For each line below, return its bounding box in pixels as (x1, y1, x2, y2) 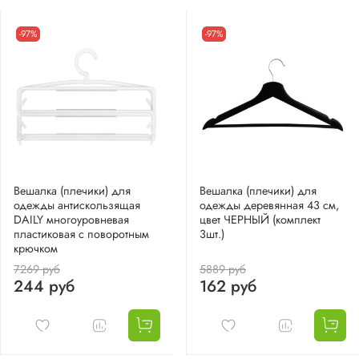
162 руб (200, 275, 256, 299)
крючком (14, 240, 58, 257)
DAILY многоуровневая (14, 212, 129, 228)
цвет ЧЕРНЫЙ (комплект (200, 212, 321, 228)
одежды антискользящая (14, 197, 140, 214)
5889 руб (200, 261, 246, 278)
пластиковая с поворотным (14, 226, 149, 243)
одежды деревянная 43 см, (200, 197, 339, 214)
